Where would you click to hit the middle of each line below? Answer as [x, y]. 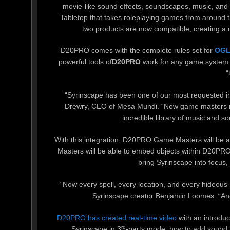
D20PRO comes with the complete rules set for [137, 51]
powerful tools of [85, 62]
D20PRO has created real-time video [117, 217]
